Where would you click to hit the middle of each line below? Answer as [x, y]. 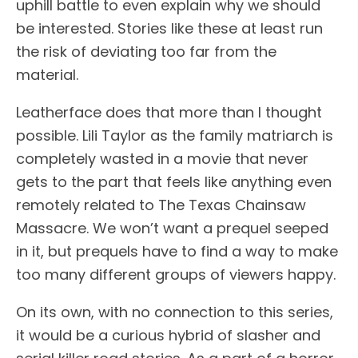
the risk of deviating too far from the [146, 51]
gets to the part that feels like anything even [174, 181]
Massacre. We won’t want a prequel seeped [172, 228]
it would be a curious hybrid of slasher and [168, 335]
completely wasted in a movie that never [162, 158]
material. [47, 74]
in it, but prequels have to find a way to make [177, 251]
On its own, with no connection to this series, [175, 312]
